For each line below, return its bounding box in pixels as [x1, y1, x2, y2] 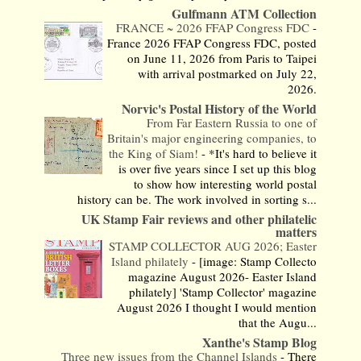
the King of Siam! [109, 144, 202, 161]
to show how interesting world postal [134, 175, 317, 192]
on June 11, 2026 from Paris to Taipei [127, 49, 317, 66]
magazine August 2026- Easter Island [128, 268, 317, 284]
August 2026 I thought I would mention [117, 298, 317, 315]
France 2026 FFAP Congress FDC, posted [107, 34, 317, 51]
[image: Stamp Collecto [199, 252, 317, 269]
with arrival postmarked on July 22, [138, 64, 317, 81]
